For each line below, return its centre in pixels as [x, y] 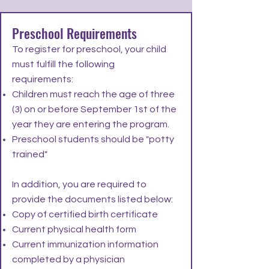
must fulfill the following [63, 64]
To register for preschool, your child [89, 49]
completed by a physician [68, 259]
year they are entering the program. [92, 124]
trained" [31, 154]
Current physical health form [75, 229]
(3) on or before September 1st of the [94, 109]
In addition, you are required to [79, 184]
